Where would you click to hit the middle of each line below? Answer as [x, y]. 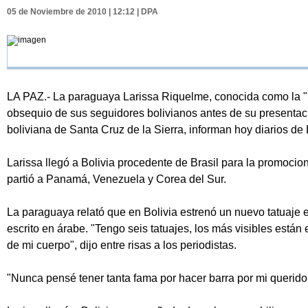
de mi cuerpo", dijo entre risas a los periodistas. [122, 245]
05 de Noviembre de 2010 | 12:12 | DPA [82, 12]
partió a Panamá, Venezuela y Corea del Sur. [117, 179]
